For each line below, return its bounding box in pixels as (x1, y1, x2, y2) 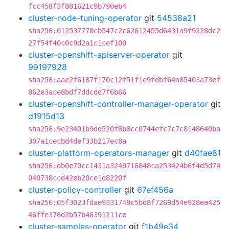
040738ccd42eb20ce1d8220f (28, 174, 126, 182)
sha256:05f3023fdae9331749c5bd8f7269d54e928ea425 (28, 198, 220, 207)
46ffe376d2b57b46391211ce (28, 211, 126, 219)
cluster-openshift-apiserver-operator (28, 50, 170, 60)
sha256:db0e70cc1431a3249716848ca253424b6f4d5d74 (28, 162, 220, 170)
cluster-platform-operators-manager (28, 148, 169, 158)
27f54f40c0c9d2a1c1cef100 (28, 39, 126, 47)
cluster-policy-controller (28, 185, 122, 195)
